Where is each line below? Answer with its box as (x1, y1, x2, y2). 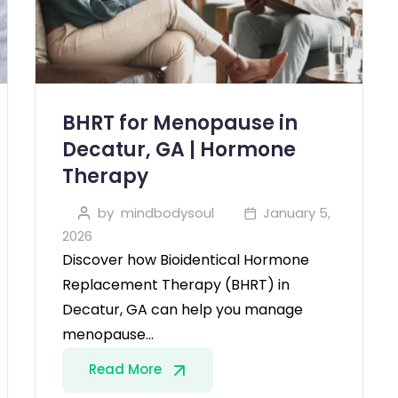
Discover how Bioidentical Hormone (62, 249, 309, 270)
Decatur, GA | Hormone (62, 135, 296, 163)
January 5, (263, 203, 330, 222)
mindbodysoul (120, 203, 214, 222)
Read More (89, 359, 165, 378)
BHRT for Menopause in (62, 108, 298, 137)
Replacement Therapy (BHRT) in (62, 274, 290, 295)
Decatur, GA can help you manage (62, 298, 303, 320)
